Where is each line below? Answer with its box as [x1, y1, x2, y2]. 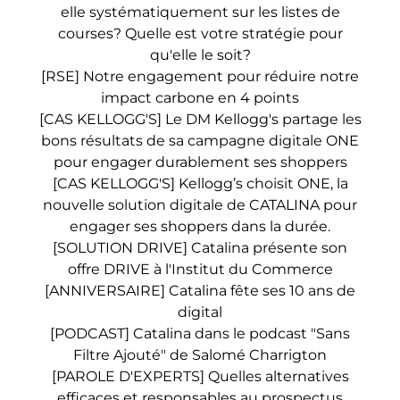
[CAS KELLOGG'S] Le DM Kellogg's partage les [38, 111, 362, 128]
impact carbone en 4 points [101, 89, 299, 106]
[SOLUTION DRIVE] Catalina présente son [53, 239, 347, 256]
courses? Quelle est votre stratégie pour [57, 25, 343, 42]
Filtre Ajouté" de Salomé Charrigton [73, 346, 327, 363]
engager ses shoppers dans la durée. [70, 218, 330, 235]
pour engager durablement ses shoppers [53, 154, 347, 171]
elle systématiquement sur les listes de [60, 4, 340, 21]
